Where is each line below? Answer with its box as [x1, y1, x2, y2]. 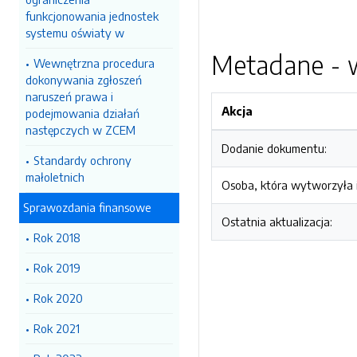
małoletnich [25, 170, 84, 184]
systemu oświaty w [25, 25, 124, 40]
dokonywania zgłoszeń [25, 73, 142, 87]
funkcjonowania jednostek [25, 9, 159, 23]
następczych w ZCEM [25, 123, 135, 137]
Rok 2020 [33, 291, 83, 305]
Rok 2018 [33, 230, 80, 245]
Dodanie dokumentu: [222, 141, 327, 155]
